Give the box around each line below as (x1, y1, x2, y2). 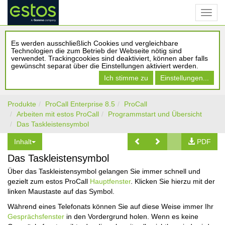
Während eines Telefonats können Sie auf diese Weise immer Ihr (8, 202, 213, 210)
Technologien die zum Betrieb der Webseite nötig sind (11, 47, 182, 55)
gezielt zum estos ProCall (8, 177, 90, 185)
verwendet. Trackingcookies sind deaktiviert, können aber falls (11, 54, 208, 62)
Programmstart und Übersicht (108, 110, 202, 118)
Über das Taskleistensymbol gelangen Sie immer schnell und (8, 167, 200, 175)
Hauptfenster (90, 177, 131, 185)
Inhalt (14, 138, 32, 146)
